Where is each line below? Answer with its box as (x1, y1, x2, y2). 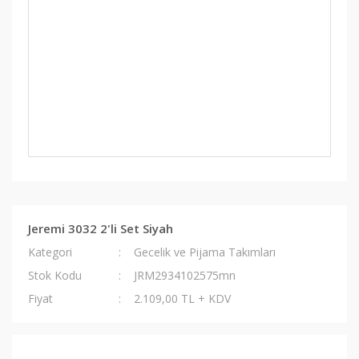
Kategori (28, 244, 72, 260)
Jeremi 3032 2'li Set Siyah (28, 220, 173, 236)
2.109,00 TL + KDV (134, 291, 232, 306)
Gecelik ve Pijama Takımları (134, 244, 276, 260)
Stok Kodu (28, 268, 82, 283)
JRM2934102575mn (134, 268, 236, 283)
